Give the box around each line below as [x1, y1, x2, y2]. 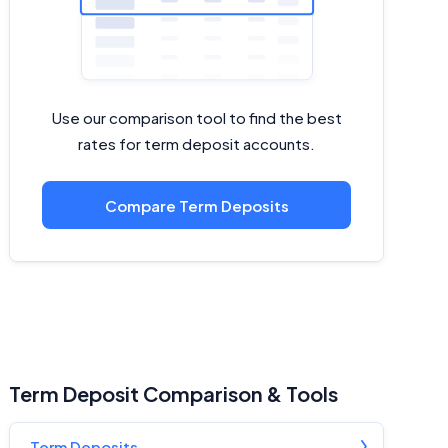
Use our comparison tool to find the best [51, 108, 342, 128]
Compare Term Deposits [104, 195, 289, 215]
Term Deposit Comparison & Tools [9, 380, 338, 406]
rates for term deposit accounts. [78, 134, 315, 154]
